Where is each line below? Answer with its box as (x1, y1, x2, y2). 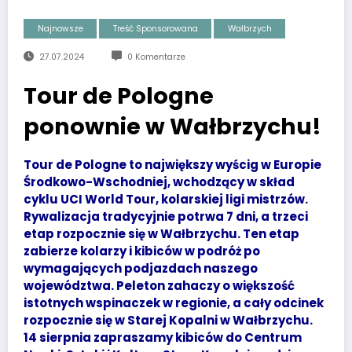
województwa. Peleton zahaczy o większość (24, 277, 295, 295)
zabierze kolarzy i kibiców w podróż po (24, 243, 260, 260)
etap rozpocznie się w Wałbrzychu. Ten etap (24, 225, 299, 243)
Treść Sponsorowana (112, 23, 198, 35)
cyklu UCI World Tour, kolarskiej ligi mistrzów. (24, 191, 308, 208)
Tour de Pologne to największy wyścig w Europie (24, 156, 321, 174)
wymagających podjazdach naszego (24, 260, 258, 277)
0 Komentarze (126, 51, 185, 64)
